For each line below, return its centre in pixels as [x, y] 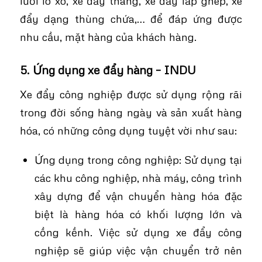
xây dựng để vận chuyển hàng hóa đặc [138, 195]
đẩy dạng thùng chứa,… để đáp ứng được [131, 18]
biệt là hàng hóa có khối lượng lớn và [138, 213]
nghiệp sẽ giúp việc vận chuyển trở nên [138, 250]
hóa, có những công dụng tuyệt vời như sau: [128, 130]
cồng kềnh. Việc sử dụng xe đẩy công [138, 232]
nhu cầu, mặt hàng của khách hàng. [108, 36]
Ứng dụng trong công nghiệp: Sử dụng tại [138, 159]
